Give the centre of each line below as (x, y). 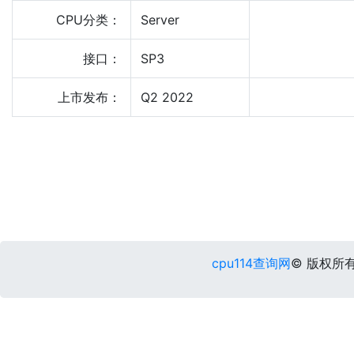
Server (160, 20)
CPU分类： (88, 20)
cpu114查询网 (251, 263)
